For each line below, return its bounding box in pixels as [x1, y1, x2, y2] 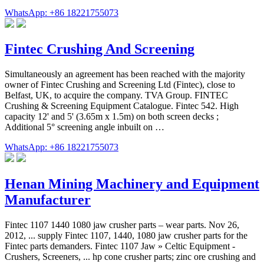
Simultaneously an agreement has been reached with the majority [5, 69, 245, 80]
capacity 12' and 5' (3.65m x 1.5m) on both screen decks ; [5, 111, 219, 122]
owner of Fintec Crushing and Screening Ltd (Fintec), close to [5, 80, 235, 90]
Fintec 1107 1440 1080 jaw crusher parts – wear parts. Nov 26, [5, 220, 239, 230]
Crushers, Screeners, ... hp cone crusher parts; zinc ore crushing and [5, 252, 256, 262]
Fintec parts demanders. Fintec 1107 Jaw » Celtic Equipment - [5, 241, 235, 252]
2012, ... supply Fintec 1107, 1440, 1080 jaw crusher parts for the [5, 230, 247, 241]
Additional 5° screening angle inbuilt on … [5, 122, 164, 133]
